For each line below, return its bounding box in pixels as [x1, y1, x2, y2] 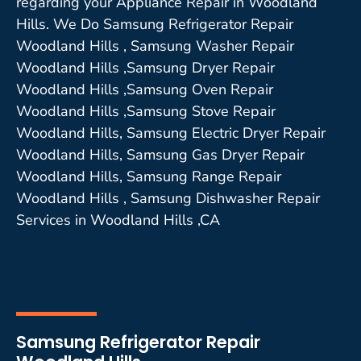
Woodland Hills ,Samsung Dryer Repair [16, 57, 275, 77]
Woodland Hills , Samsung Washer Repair [16, 35, 294, 56]
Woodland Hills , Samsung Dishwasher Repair [16, 188, 320, 208]
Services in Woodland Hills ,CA [16, 210, 220, 230]
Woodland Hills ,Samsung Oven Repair [16, 79, 273, 99]
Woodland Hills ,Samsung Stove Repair [16, 101, 276, 121]
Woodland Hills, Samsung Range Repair [16, 166, 281, 186]
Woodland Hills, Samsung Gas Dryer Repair [16, 144, 305, 164]
